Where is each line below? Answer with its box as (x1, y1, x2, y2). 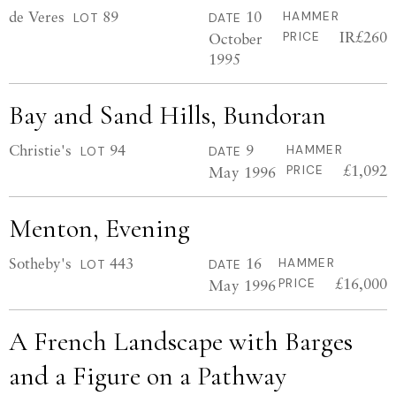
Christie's (9, 141, 72, 159)
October (209, 29, 263, 48)
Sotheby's (9, 254, 72, 272)
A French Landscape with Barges (9, 325, 353, 358)
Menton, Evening (9, 212, 190, 245)
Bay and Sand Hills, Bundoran (9, 99, 326, 132)
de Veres (9, 7, 65, 26)
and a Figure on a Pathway (9, 360, 286, 392)
